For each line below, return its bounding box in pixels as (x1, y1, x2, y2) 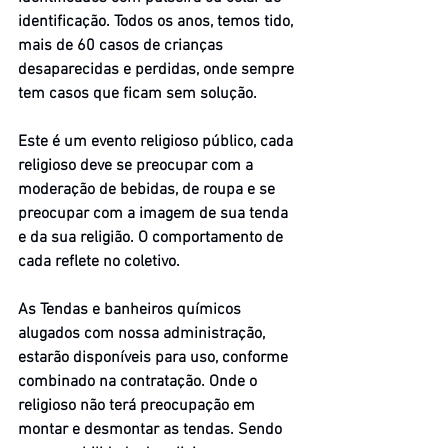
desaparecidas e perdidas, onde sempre (18, 59, 298, 80)
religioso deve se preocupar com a (18, 155, 257, 176)
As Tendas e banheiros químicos (18, 299, 245, 320)
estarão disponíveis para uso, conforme (18, 347, 292, 368)
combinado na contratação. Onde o (18, 371, 261, 392)
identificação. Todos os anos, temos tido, (18, 11, 297, 32)
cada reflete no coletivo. (18, 251, 180, 272)
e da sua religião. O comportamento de (18, 227, 287, 248)
